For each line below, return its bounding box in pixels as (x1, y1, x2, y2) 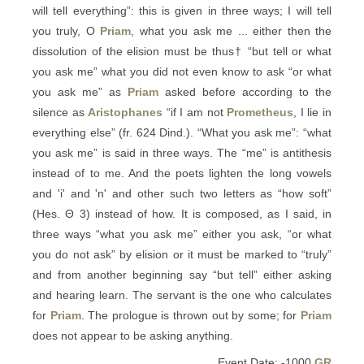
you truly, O (32, 24, 101, 37)
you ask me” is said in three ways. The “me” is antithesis (32, 146, 331, 159)
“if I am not (162, 106, 227, 119)
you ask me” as (32, 85, 128, 98)
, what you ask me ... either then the (131, 24, 332, 37)
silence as (32, 106, 89, 119)
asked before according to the (158, 85, 331, 98)
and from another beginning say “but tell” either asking (32, 268, 331, 281)
